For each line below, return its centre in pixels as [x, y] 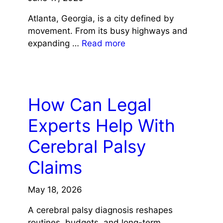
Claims [55, 167]
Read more [103, 43]
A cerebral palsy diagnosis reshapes [100, 210]
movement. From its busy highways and [108, 31]
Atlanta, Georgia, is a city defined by [101, 18]
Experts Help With [101, 125]
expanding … [55, 43]
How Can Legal [89, 104]
